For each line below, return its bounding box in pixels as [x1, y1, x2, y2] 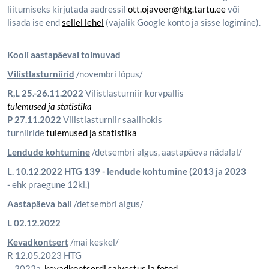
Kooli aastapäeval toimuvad [7, 49, 121, 60]
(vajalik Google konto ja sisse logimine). [104, 17, 261, 28]
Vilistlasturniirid [7, 68, 74, 79]
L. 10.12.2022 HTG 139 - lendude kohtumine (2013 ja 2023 [7, 166, 246, 177]
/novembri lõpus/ [74, 68, 143, 79]
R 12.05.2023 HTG [7, 250, 82, 261]
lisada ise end [7, 17, 62, 28]
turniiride [7, 127, 46, 138]
